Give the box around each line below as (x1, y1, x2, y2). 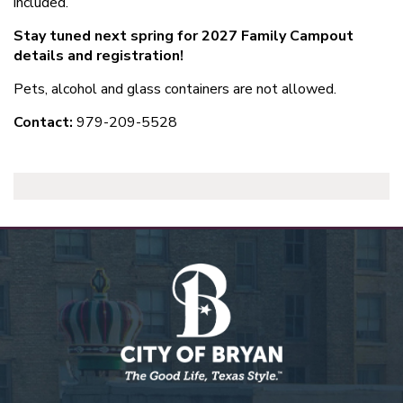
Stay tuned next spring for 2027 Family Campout (13, 26, 354, 47)
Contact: (13, 112, 73, 133)
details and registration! (13, 46, 184, 67)
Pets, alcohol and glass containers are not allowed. (13, 79, 336, 100)
